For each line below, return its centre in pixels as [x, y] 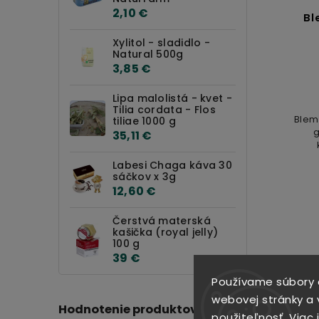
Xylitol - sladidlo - [162, 42]
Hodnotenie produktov [128, 309]
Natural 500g [148, 54]
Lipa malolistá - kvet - [172, 98]
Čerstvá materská [162, 220]
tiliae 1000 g [144, 121]
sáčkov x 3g [145, 176]
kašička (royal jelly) [166, 232]
